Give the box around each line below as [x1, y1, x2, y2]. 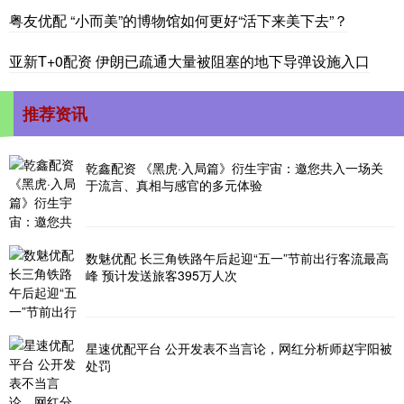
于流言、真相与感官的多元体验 [86, 175, 262, 194]
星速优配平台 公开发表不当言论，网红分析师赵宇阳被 [86, 338, 392, 357]
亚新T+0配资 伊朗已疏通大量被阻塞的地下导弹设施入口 [9, 50, 370, 71]
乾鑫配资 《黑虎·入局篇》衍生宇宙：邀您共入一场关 [86, 158, 383, 177]
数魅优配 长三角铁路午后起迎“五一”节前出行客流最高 [86, 248, 389, 267]
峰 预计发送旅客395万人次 [86, 265, 237, 284]
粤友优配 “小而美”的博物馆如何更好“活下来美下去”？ [9, 9, 348, 31]
